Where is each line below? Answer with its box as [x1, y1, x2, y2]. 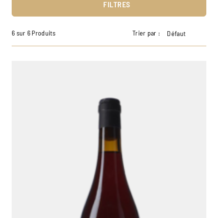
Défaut [167, 29, 186, 37]
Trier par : [132, 28, 161, 37]
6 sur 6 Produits [12, 28, 55, 37]
